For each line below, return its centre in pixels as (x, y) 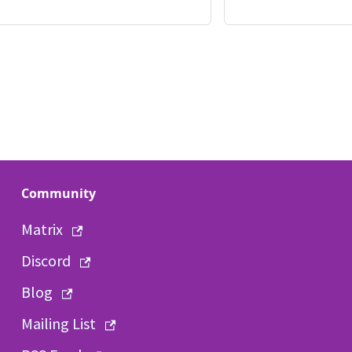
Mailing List (58, 323)
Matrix (42, 229)
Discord (46, 260)
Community (58, 193)
